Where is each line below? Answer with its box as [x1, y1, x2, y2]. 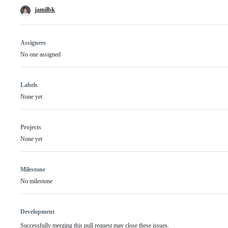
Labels [20, 81, 38, 89]
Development [20, 208, 54, 215]
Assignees [20, 39, 46, 46]
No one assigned [20, 51, 61, 58]
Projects [20, 124, 41, 131]
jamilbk [35, 6, 55, 13]
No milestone [20, 178, 52, 185]
